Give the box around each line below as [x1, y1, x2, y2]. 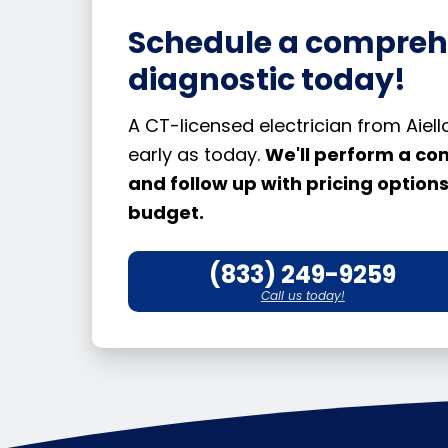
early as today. [128, 141, 265, 167]
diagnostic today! [128, 58, 406, 101]
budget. [128, 199, 204, 225]
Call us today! [260, 286, 345, 304]
